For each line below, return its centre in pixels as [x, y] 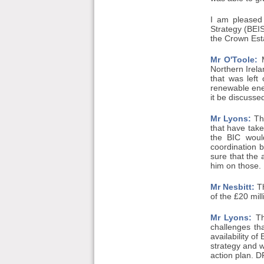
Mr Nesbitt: [232, 187]
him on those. [235, 166]
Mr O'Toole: [234, 60]
